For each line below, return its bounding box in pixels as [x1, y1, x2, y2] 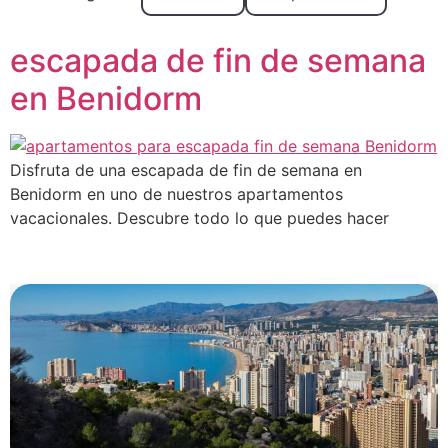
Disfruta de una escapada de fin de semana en [10, 159, 362, 180]
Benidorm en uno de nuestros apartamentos [10, 183, 343, 204]
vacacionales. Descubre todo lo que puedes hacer [10, 207, 389, 228]
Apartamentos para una [10, 2, 367, 42]
